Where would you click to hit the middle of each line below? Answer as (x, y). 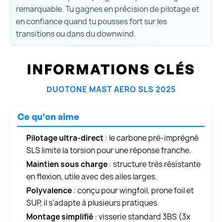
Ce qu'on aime (48, 116)
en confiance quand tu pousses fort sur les (91, 21)
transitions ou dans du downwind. (76, 34)
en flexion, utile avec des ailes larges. (92, 176)
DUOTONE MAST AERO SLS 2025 (111, 89)
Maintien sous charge (67, 164)
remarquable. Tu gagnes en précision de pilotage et (108, 9)
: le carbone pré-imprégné (151, 138)
